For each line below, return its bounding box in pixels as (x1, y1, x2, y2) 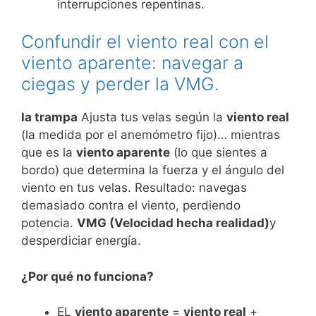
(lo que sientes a (170, 145, 267, 160)
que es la (21, 145, 76, 160)
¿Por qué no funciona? (21, 269, 154, 284)
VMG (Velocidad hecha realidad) (77, 216, 269, 231)
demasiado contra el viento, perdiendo (21, 198, 241, 213)
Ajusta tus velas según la (78, 110, 226, 125)
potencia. (21, 216, 77, 231)
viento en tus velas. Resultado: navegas (21, 181, 247, 195)
